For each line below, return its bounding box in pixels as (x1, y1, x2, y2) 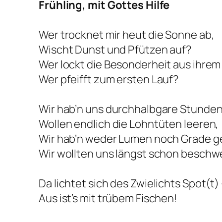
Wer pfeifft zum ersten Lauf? (39, 71, 179, 87)
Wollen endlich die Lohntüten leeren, (39, 116, 219, 131)
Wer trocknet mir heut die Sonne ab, (39, 27, 215, 42)
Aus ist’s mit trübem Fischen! (39, 190, 178, 206)
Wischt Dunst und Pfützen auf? (39, 42, 192, 57)
